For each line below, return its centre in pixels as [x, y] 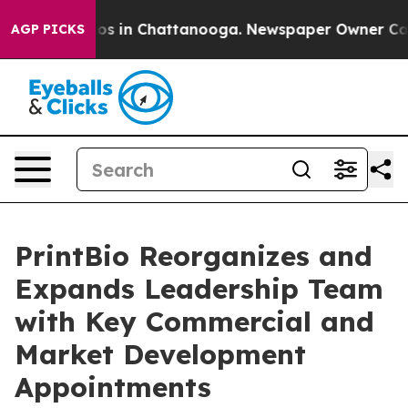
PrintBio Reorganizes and [194, 256]
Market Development [160, 354]
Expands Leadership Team [199, 289]
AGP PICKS [48, 29]
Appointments [113, 387]
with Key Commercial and [194, 321]
